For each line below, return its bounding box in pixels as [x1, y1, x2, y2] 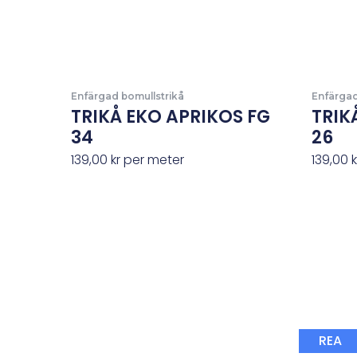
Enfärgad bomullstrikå [70, 89, 184, 102]
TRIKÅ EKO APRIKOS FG [70, 104, 270, 129]
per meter [120, 150, 184, 169]
